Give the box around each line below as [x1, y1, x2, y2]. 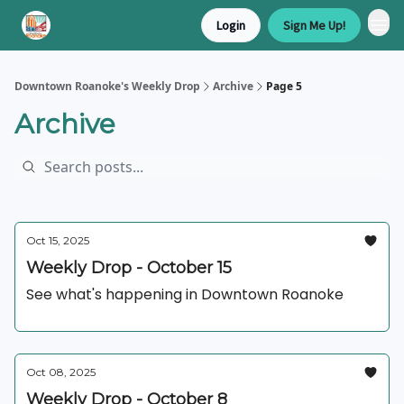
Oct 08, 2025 [26, 365, 96, 379]
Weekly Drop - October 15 [26, 258, 232, 278]
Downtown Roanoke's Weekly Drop [14, 78, 200, 94]
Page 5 [266, 78, 302, 94]
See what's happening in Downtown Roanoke [26, 284, 344, 305]
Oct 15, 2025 [26, 234, 89, 247]
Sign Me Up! [283, 17, 345, 33]
